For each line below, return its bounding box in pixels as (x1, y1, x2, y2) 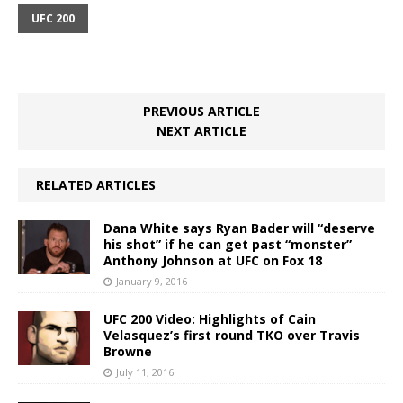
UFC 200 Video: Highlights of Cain (103, 309, 316, 327)
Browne (103, 342, 152, 360)
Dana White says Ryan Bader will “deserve (103, 219, 375, 237)
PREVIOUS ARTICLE (143, 102, 260, 120)
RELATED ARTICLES (36, 175, 156, 193)
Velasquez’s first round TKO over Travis (103, 326, 360, 344)
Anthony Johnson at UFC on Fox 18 (103, 251, 322, 269)
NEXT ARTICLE (157, 121, 246, 139)
